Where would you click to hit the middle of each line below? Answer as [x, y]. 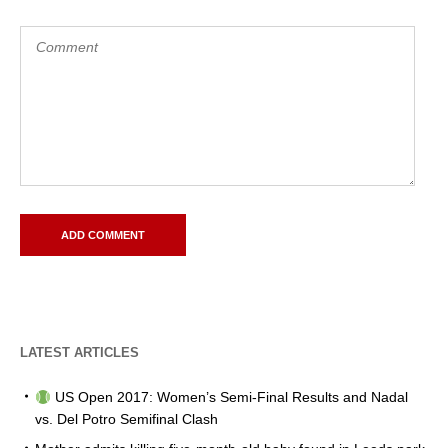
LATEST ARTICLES [79, 353]
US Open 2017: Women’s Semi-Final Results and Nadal [229, 397]
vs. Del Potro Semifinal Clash [126, 419]
